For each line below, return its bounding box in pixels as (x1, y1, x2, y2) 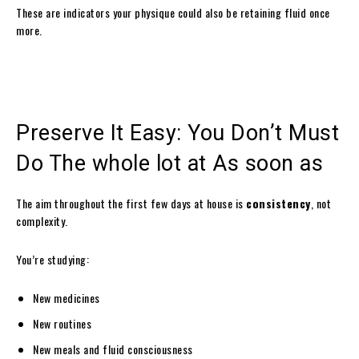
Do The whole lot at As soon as (16, 150, 323, 176)
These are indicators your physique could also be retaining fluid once (16, 3, 330, 21)
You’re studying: (16, 250, 89, 268)
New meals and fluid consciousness (33, 340, 193, 357)
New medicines (33, 288, 100, 306)
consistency (246, 194, 311, 212)
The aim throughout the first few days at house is (16, 194, 246, 212)
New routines (33, 314, 91, 332)
